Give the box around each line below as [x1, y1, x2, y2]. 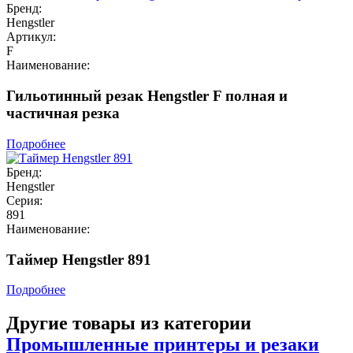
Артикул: [6, 30, 56, 44]
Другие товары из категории [6, 313, 251, 334]
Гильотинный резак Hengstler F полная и [6, 87, 288, 105]
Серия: [6, 193, 43, 207]
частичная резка [6, 105, 120, 122]
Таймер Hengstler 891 [6, 251, 151, 268]
